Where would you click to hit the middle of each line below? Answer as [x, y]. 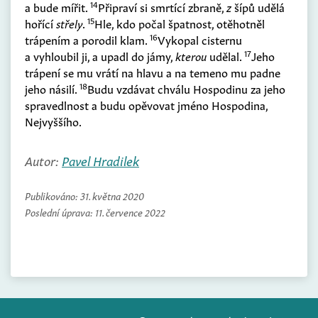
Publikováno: [53, 196]
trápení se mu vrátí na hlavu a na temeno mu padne [153, 72]
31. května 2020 [112, 196]
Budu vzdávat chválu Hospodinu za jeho [186, 88]
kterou [191, 56]
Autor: [43, 160]
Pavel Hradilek [100, 160]
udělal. [225, 56]
